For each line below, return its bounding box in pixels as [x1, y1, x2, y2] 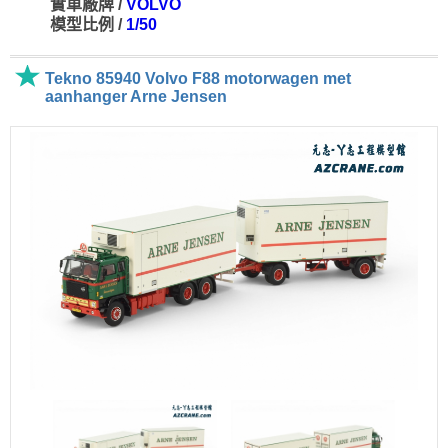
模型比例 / [50, 16, 126, 33]
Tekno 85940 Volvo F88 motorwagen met [45, 70, 351, 87]
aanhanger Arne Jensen [45, 88, 227, 105]
